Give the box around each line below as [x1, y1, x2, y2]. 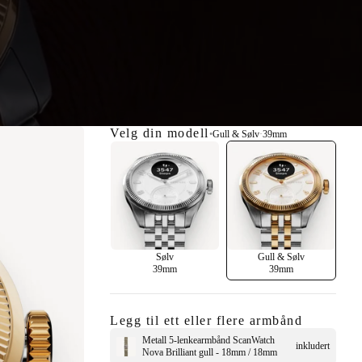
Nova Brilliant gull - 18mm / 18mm [142, 346, 278, 358]
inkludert [295, 340, 330, 352]
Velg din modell [110, 126, 209, 140]
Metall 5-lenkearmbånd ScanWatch [142, 334, 276, 346]
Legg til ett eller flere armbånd [110, 313, 303, 327]
